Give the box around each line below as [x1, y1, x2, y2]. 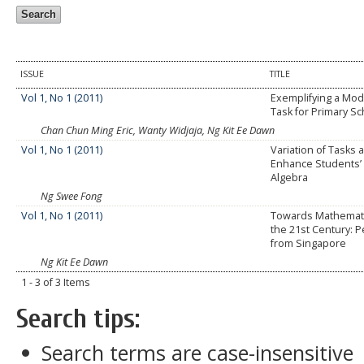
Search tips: [16, 303, 140, 336]
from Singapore [271, 236, 347, 251]
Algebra [271, 171, 309, 185]
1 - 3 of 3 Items [21, 275, 91, 290]
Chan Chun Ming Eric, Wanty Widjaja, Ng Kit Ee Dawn [41, 123, 275, 138]
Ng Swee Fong [41, 189, 102, 204]
